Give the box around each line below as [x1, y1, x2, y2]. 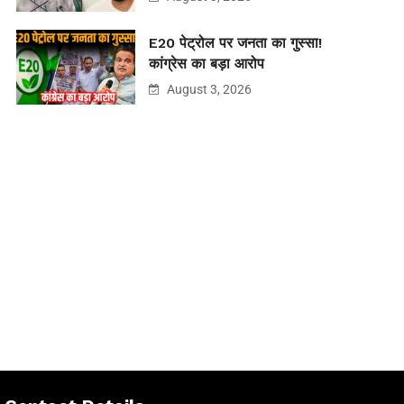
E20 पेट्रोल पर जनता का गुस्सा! [148, 34, 322, 52]
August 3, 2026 [163, 82, 252, 97]
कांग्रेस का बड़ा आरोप [148, 55, 264, 73]
